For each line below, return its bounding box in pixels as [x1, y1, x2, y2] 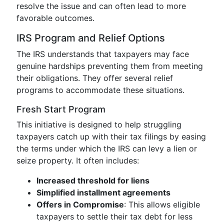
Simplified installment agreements [36, 187, 170, 197]
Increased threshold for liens [36, 175, 149, 185]
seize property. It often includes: [16, 155, 139, 165]
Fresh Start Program [16, 104, 105, 114]
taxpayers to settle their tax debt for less [36, 211, 192, 221]
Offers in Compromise [36, 199, 124, 209]
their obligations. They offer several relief [16, 73, 173, 83]
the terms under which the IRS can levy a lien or [16, 143, 197, 153]
